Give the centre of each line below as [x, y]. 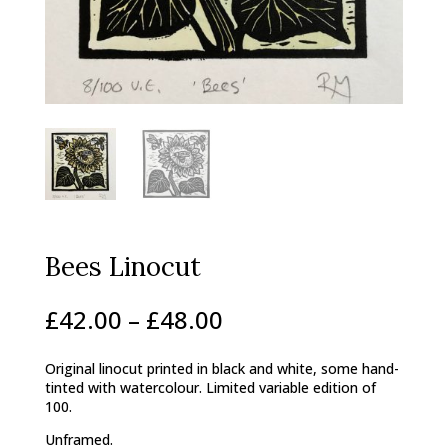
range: [257, 337]
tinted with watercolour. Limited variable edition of [210, 387]
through [268, 375]
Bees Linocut [122, 266]
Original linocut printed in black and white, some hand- [221, 368]
